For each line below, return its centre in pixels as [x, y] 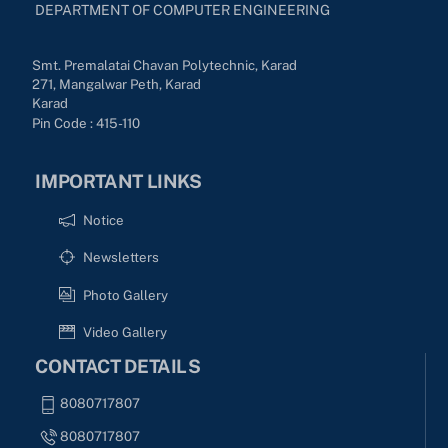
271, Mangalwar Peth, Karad [117, 83]
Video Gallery [124, 332]
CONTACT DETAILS [118, 366]
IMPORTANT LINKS [118, 181]
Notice [103, 220]
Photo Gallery [125, 294]
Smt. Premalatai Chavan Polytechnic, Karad [165, 64]
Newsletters [120, 257]
